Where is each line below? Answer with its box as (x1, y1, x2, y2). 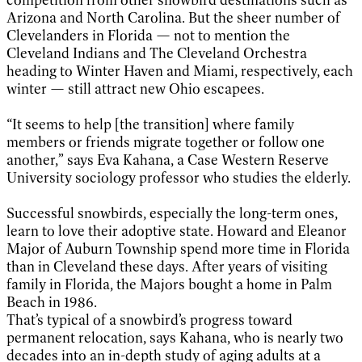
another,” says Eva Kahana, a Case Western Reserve (6, 150, 329, 169)
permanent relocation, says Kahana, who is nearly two (6, 328, 343, 347)
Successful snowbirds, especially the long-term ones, (6, 204, 338, 222)
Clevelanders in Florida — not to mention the (6, 26, 290, 44)
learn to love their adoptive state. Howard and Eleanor (6, 221, 347, 240)
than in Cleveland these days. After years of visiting (6, 257, 327, 276)
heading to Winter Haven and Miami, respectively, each (6, 61, 353, 80)
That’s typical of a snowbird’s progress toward (6, 310, 293, 329)
